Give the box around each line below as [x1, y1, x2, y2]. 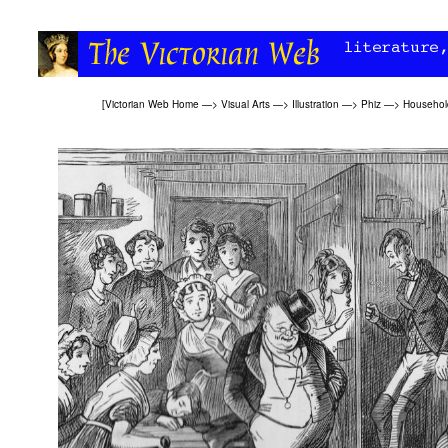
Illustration [292, 97, 339, 111]
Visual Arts [221, 97, 270, 111]
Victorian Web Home [105, 97, 199, 111]
